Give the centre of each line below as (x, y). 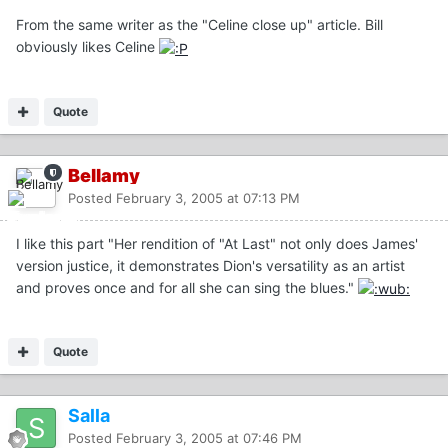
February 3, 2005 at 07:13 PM (208, 197)
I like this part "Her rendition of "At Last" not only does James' (217, 243)
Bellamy (104, 175)
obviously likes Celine (87, 47)
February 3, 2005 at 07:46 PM (209, 437)
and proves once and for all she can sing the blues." (187, 287)
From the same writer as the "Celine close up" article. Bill (199, 25)
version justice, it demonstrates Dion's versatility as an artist (210, 265)
